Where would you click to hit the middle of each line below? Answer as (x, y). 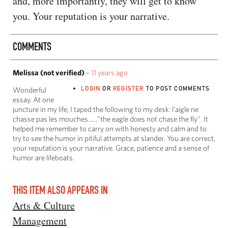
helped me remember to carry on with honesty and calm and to (110, 128)
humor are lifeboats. (44, 157)
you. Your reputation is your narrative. (91, 16)
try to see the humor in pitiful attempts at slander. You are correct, (114, 138)
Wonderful (30, 90)
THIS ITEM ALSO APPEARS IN (60, 190)
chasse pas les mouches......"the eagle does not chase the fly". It (110, 119)
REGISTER (128, 88)
